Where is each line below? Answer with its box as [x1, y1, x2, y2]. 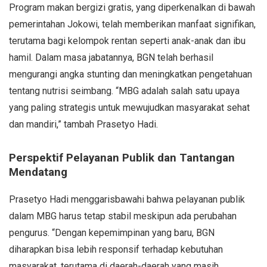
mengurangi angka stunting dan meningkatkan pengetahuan [9, 68, 252, 80]
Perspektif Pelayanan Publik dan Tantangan [9, 151, 235, 164]
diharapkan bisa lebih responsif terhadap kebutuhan [9, 243, 223, 255]
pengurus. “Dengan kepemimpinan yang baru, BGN [9, 226, 215, 238]
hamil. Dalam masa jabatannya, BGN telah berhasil [9, 51, 213, 63]
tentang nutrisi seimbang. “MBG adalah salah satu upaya [9, 85, 240, 97]
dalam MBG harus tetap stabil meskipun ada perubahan [9, 210, 237, 222]
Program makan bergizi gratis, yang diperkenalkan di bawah [9, 1, 255, 13]
